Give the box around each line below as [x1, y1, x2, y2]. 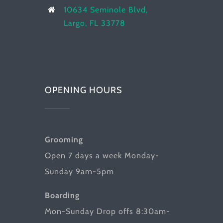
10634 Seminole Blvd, [64, 4, 148, 14]
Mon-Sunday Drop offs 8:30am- [44, 207, 170, 217]
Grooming [44, 135, 83, 145]
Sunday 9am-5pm [44, 167, 114, 177]
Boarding [44, 191, 80, 201]
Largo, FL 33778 [64, 18, 126, 28]
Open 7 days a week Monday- [44, 151, 159, 161]
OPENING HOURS [44, 85, 122, 96]
